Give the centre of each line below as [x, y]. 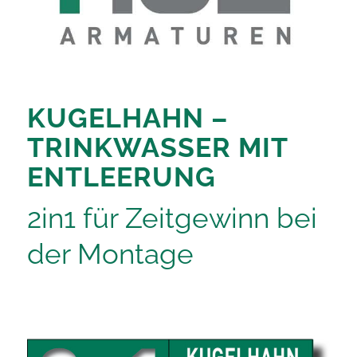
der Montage [110, 254]
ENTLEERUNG [121, 177]
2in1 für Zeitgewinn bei [172, 218]
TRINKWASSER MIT [157, 147]
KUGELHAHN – [127, 118]
